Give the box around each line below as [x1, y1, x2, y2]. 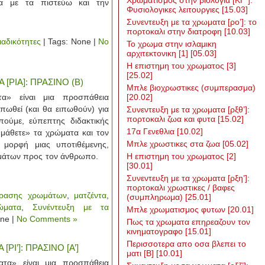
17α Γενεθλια [127, 127, 177, 136]
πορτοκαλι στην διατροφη [127, 27, 224, 36]
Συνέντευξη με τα [33, 202, 109, 212]
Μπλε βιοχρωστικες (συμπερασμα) [127, 83, 256, 92]
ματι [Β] [127, 248, 156, 258]
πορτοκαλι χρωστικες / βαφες [127, 183, 235, 192]
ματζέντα [74, 190, 106, 200]
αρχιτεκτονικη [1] [127, 49, 190, 58]
